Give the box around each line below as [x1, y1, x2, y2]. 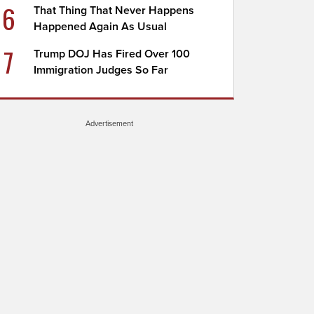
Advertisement [86, 118, 133, 128]
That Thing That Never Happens [34, 4, 195, 18]
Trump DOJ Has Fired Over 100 [34, 47, 191, 61]
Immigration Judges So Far [34, 63, 169, 77]
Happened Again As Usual [34, 20, 168, 34]
